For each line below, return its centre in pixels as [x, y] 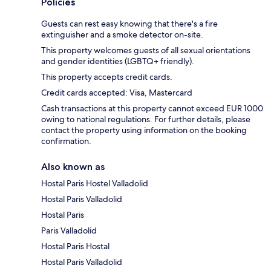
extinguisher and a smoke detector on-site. [122, 35]
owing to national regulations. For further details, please [146, 119]
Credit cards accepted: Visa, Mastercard [117, 93]
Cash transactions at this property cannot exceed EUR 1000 [152, 109]
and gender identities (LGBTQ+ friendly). [118, 61]
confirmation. [66, 141]
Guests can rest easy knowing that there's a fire [129, 24]
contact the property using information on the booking [144, 130]
